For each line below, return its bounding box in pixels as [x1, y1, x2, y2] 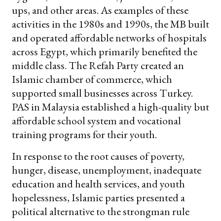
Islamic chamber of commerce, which [12, 72, 172, 86]
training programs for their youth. [12, 127, 157, 142]
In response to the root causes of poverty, [12, 148, 184, 163]
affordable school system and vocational [12, 113, 181, 128]
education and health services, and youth [12, 176, 185, 191]
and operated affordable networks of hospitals [12, 30, 207, 45]
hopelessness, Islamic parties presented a [12, 190, 185, 205]
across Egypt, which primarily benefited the [12, 44, 197, 59]
